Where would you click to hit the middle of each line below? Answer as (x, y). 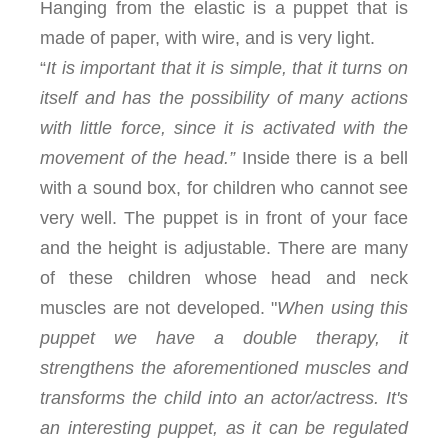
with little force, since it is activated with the (224, 128)
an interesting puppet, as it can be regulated (224, 428)
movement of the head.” (141, 158)
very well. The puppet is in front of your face (224, 218)
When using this (342, 308)
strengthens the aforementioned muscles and (224, 368)
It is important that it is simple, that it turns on (227, 68)
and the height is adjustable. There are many (224, 248)
